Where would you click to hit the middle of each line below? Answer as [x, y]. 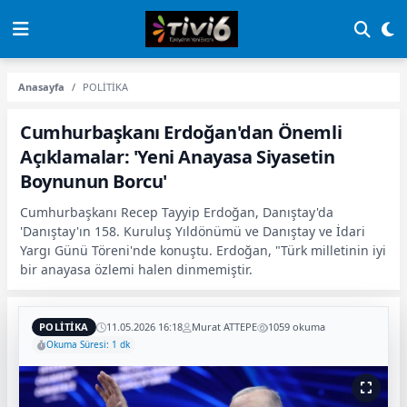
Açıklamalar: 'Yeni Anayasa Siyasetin [178, 157]
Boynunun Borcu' [94, 181]
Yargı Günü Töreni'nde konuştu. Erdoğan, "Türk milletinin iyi [203, 250]
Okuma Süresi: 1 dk [88, 344]
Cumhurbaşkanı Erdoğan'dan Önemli [181, 132]
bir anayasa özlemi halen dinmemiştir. [136, 269]
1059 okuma [296, 327]
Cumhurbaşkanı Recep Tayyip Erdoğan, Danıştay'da [177, 212]
